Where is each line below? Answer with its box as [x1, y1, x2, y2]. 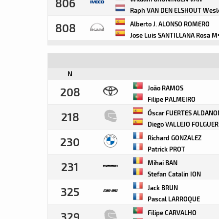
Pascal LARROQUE [146, 195, 200, 202]
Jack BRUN [146, 184, 178, 191]
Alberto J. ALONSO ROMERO [129, 20, 210, 27]
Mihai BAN [146, 159, 177, 166]
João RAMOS [146, 84, 183, 91]
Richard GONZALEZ [146, 134, 201, 141]
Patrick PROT [146, 145, 185, 153]
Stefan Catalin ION [146, 170, 201, 177]
